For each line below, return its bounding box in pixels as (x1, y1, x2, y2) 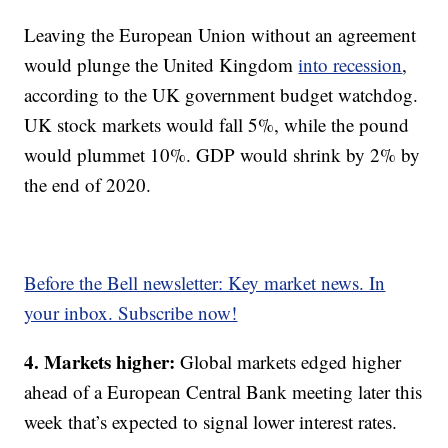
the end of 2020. (24, 172, 152, 197)
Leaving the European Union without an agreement (24, 22, 417, 47)
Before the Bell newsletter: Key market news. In (24, 270, 386, 295)
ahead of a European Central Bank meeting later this (24, 379, 423, 404)
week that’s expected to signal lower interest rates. (24, 409, 398, 434)
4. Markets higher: (24, 348, 176, 375)
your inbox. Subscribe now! (24, 300, 238, 325)
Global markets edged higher (175, 349, 402, 374)
